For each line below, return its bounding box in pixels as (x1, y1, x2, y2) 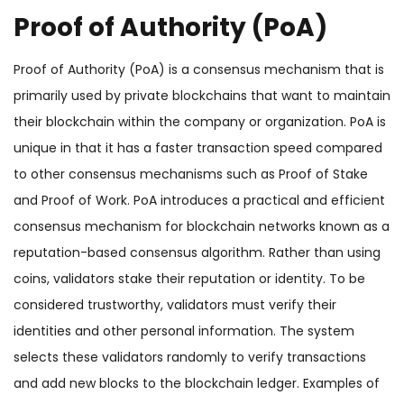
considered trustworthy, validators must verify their (14, 296, 336, 315)
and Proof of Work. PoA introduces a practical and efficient (14, 191, 385, 210)
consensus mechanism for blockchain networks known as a (14, 217, 390, 236)
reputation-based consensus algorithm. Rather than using (14, 243, 381, 262)
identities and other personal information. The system (14, 322, 354, 341)
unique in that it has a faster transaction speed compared (14, 139, 382, 158)
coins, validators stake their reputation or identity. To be (14, 270, 365, 289)
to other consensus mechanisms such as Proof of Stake (14, 165, 368, 184)
